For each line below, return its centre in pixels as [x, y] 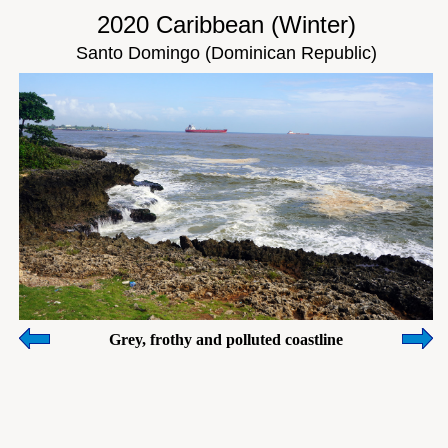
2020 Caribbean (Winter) [226, 24]
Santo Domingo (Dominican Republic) [226, 53]
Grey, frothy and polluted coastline [226, 339]
